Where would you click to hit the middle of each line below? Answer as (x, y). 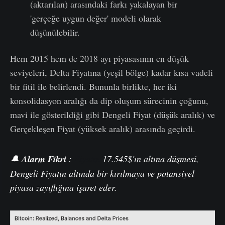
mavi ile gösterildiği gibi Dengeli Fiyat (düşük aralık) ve (113, 114)
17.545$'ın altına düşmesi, (149, 158)
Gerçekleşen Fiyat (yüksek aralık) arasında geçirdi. (103, 128)
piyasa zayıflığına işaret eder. (64, 187)
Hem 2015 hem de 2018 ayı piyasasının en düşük (99, 58)
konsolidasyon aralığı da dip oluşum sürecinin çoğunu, (109, 100)
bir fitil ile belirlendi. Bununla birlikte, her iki (93, 86)
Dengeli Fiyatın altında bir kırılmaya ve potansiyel (102, 173)
